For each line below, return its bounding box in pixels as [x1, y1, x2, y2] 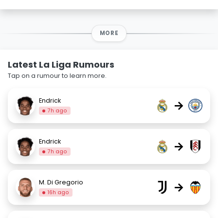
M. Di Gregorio [39, 178, 83, 186]
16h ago [48, 188, 70, 196]
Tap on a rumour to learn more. [8, 72, 107, 80]
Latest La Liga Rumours [8, 58, 114, 71]
